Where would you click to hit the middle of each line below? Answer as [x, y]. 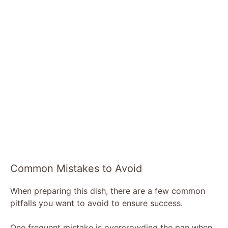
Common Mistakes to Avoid [76, 168]
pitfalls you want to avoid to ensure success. [96, 203]
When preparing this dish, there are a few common [108, 191]
